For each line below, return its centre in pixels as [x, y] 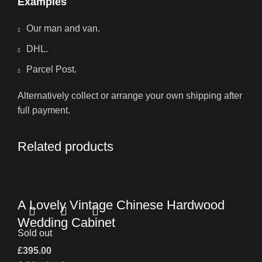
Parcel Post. [51, 70]
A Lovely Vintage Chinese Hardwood [121, 205]
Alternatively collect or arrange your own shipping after [130, 96]
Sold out [35, 233]
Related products [65, 147]
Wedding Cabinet [66, 223]
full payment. [44, 111]
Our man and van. [63, 29]
